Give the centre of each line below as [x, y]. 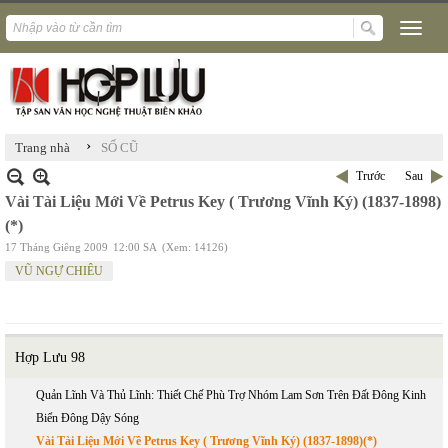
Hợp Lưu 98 [50, 357]
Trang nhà [42, 147]
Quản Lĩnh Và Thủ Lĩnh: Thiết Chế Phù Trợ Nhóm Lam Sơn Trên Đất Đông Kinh [231, 395]
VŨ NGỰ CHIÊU [59, 271]
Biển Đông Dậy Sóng [87, 418]
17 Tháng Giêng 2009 [56, 247]
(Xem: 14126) [195, 247]
